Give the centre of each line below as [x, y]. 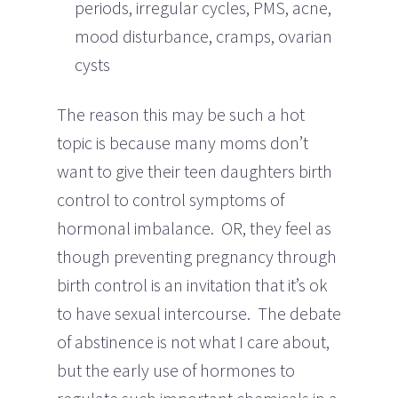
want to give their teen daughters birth [195, 171]
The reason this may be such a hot [181, 114]
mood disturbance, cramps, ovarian [203, 36]
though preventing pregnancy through [197, 256]
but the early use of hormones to [176, 370]
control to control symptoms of [171, 199]
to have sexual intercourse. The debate [199, 313]
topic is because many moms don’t [183, 142]
